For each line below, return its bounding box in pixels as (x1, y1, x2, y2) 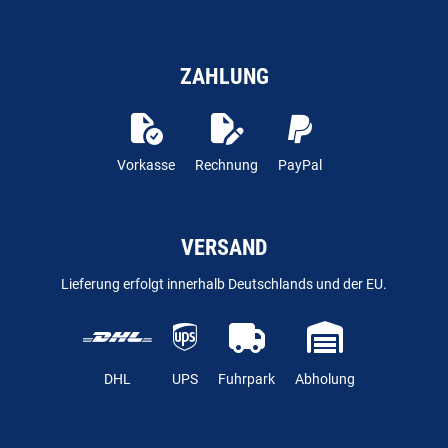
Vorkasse (116, 157, 175, 174)
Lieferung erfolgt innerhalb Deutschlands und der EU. (61, 276, 387, 293)
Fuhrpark (218, 371, 275, 388)
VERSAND (181, 235, 267, 261)
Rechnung (194, 157, 258, 174)
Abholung (295, 371, 355, 388)
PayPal (277, 157, 322, 174)
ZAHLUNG (179, 64, 269, 90)
